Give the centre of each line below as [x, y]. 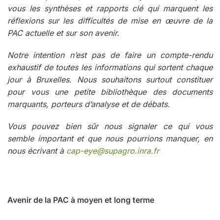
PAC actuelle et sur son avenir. [63, 33]
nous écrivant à [37, 151]
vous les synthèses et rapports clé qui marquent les [110, 8]
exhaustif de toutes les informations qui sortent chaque [110, 67]
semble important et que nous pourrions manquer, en [110, 138]
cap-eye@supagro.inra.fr [113, 151]
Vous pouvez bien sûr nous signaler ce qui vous [110, 126]
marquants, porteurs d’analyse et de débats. [89, 104]
